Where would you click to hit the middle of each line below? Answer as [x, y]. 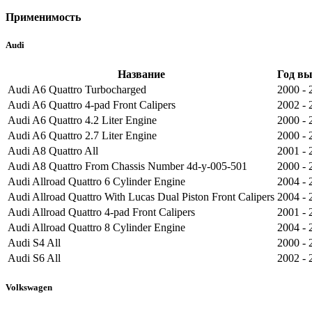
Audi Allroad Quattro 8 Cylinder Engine [96, 227]
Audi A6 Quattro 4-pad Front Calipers [92, 104]
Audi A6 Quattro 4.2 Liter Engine [82, 120]
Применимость [43, 17]
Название [141, 74]
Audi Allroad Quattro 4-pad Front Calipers [101, 212]
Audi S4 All [34, 242]
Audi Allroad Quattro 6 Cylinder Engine [96, 181]
